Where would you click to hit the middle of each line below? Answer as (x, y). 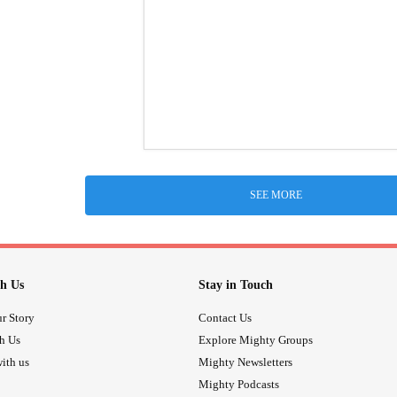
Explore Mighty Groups (256, 339)
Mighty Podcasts (239, 384)
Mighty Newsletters (245, 362)
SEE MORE (276, 195)
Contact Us (225, 317)
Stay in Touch (236, 285)
